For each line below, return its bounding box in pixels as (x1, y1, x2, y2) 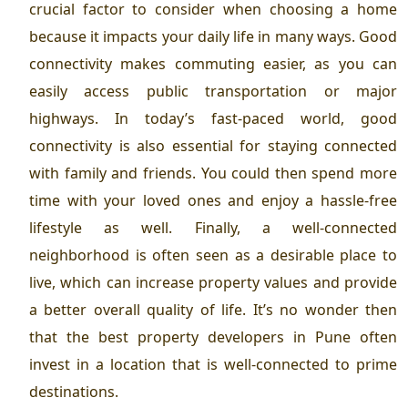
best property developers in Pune (98, 326, 351, 347)
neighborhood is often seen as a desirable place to (29, 244, 397, 265)
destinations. (29, 381, 118, 402)
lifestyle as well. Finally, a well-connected (29, 217, 397, 238)
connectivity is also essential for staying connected (29, 135, 397, 156)
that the (29, 326, 98, 347)
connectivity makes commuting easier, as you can (29, 53, 397, 74)
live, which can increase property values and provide (29, 271, 397, 292)
